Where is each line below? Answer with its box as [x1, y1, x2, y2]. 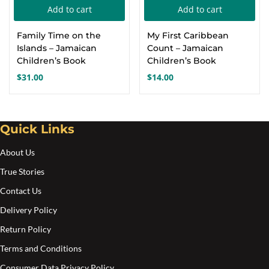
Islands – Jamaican [17, 43, 97, 53]
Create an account [93, 17, 176, 30]
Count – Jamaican [147, 43, 223, 53]
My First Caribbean [147, 30, 229, 41]
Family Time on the [17, 30, 101, 41]
